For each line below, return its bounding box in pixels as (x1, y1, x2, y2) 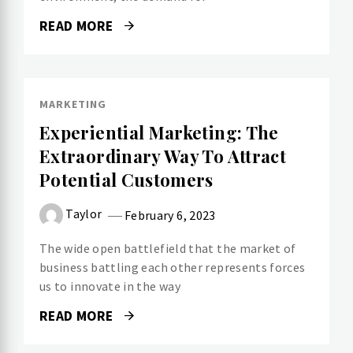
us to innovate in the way (39, 278, 180, 294)
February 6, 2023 (124, 206, 216, 223)
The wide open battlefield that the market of (39, 240, 296, 256)
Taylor (65, 205, 102, 221)
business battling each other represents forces (39, 259, 306, 275)
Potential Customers (39, 168, 214, 192)
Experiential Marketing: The (39, 121, 279, 145)
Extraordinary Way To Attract (39, 144, 287, 169)
